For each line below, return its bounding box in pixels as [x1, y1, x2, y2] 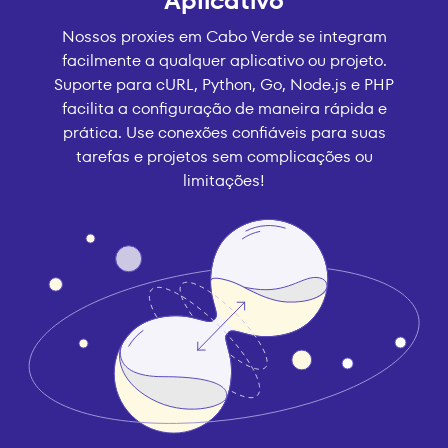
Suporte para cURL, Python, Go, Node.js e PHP [54, 73, 394, 97]
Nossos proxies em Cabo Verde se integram [61, 25, 387, 49]
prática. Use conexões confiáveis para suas [62, 121, 386, 145]
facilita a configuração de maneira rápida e [61, 97, 387, 121]
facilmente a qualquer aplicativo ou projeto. [61, 49, 387, 73]
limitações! [183, 169, 265, 193]
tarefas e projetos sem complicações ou [75, 145, 373, 169]
